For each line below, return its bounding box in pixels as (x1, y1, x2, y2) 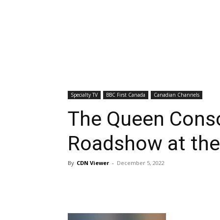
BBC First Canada (106, 91, 145, 98)
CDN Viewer (77, 159, 109, 166)
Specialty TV (71, 91, 98, 98)
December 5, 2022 (117, 159, 165, 166)
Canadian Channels (154, 91, 199, 98)
